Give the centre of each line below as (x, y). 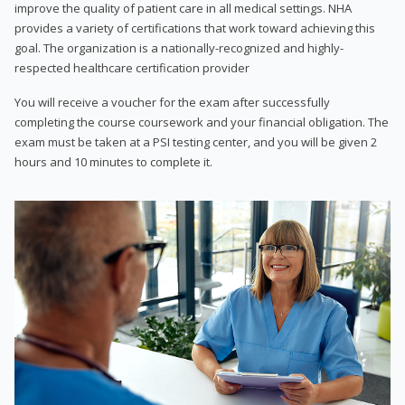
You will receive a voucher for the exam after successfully (172, 102)
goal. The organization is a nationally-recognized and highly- (179, 47)
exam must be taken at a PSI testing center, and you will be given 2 (196, 141)
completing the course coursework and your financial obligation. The (202, 122)
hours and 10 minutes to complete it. (113, 161)
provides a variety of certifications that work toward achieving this (195, 28)
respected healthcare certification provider (132, 67)
